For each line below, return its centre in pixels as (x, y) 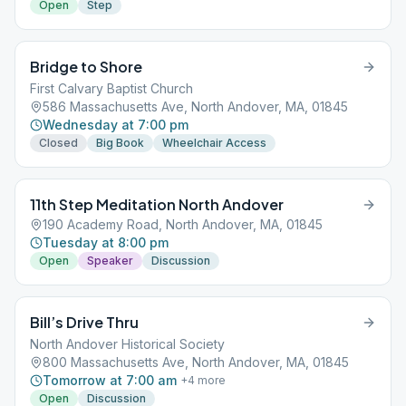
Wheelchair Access (214, 143)
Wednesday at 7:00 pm (116, 125)
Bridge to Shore (86, 67)
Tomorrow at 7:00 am (110, 380)
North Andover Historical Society (127, 344)
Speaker (110, 261)
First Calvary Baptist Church (111, 88)
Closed (58, 143)
